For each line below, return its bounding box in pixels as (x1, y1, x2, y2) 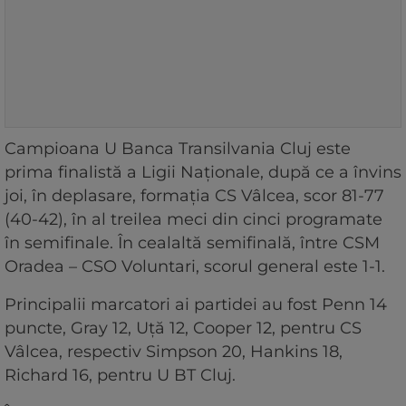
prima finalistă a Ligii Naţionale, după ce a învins (5, 161, 401, 182)
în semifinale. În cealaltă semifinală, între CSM (5, 232, 380, 253)
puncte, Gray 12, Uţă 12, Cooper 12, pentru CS (5, 317, 362, 338)
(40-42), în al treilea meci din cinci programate (5, 208, 382, 229)
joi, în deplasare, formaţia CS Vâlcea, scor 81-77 (5, 185, 384, 206)
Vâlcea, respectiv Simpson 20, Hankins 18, (5, 341, 343, 362)
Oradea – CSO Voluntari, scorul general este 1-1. (5, 256, 385, 276)
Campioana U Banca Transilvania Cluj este (5, 138, 351, 159)
